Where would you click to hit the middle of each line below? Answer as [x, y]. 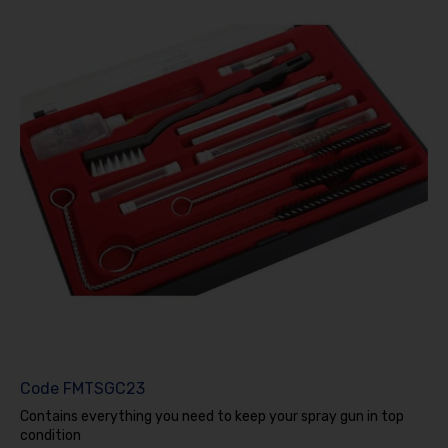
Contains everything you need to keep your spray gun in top [211, 416]
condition [50, 435]
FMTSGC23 [103, 388]
